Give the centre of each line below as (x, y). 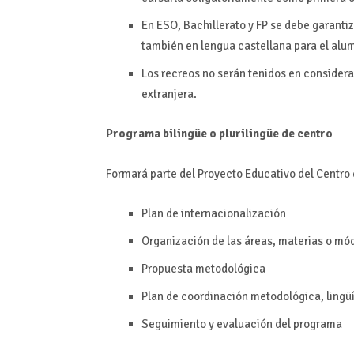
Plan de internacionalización (214, 213)
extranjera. (169, 94)
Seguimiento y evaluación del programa (242, 324)
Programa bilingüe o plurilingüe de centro (220, 134)
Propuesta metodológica (204, 268)
